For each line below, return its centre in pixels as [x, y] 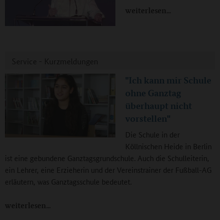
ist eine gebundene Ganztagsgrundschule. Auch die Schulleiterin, [107, 158]
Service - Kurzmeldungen [55, 61]
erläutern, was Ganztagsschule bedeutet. [68, 182]
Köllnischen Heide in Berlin [168, 146]
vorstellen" [148, 119]
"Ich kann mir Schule [168, 80]
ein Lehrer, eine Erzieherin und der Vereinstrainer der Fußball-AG [108, 170]
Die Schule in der [152, 135]
